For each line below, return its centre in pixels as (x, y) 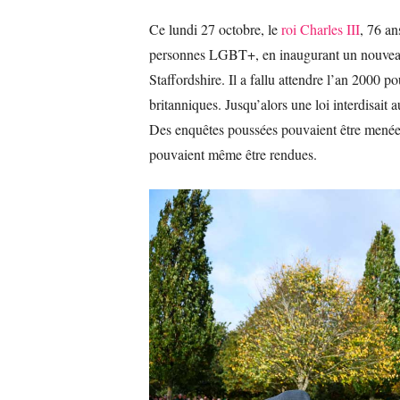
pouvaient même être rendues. (233, 154)
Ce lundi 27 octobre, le (213, 29)
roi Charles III (319, 29)
